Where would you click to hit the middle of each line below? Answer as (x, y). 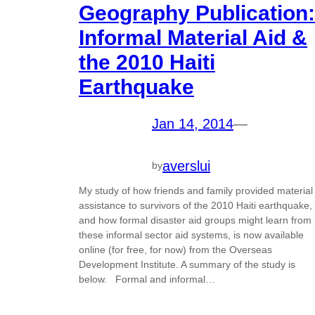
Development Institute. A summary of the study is (187, 264)
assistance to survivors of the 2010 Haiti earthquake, (195, 205)
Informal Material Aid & (193, 38)
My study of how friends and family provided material (196, 190)
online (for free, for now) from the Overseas (175, 249)
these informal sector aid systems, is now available (191, 234)
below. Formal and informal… (147, 279)
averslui (186, 166)
